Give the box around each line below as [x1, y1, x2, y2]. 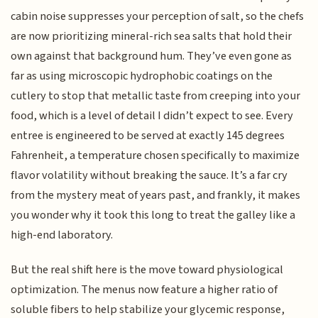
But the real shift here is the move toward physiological [11, 261, 284, 278]
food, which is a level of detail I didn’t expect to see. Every [11, 107, 294, 125]
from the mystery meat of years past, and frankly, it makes [11, 187, 301, 204]
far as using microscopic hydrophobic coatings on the [11, 67, 273, 85]
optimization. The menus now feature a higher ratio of [11, 280, 278, 298]
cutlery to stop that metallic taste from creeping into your [11, 87, 301, 105]
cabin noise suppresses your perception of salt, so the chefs [11, 8, 305, 26]
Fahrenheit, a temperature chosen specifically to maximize [11, 147, 300, 165]
